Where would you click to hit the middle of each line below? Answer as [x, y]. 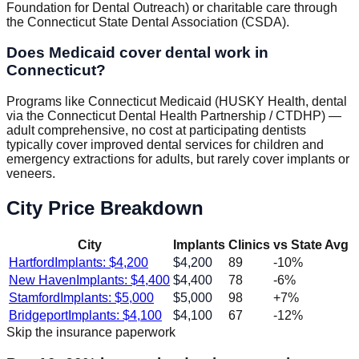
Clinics [249, 245]
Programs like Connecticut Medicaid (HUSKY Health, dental [177, 102]
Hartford [32, 262]
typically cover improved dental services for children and [165, 145]
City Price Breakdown [105, 208]
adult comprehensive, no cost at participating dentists [156, 131]
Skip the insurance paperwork [91, 332]
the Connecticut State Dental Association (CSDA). [148, 22]
